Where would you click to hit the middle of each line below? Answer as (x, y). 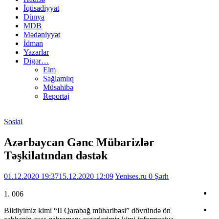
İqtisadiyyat (41, 8)
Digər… (36, 61)
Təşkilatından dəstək (56, 156)
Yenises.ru (132, 176)
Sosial (13, 122)
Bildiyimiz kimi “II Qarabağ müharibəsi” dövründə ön (87, 211)
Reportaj (56, 96)
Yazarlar (36, 52)
